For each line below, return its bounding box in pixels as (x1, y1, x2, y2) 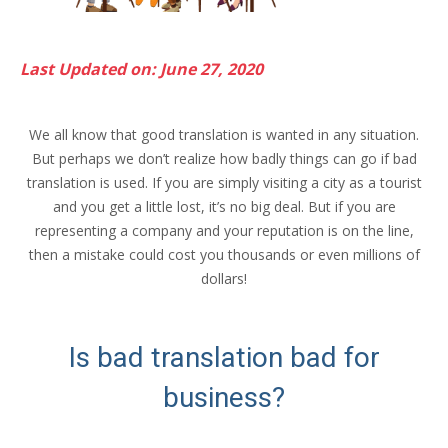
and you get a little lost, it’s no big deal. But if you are (52, 196, 396, 216)
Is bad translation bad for (68, 340, 380, 374)
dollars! (201, 268, 247, 288)
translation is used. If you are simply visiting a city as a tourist (26, 172, 422, 192)
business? (163, 380, 285, 414)
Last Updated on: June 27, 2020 (20, 57, 263, 80)
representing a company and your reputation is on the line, (34, 220, 414, 240)
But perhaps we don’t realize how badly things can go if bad (31, 148, 417, 168)
